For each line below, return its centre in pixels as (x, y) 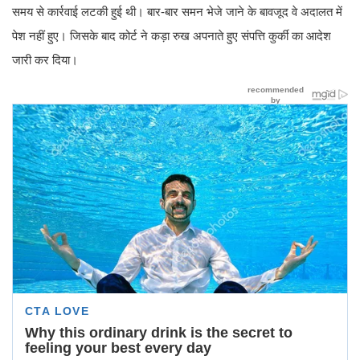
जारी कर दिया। (45, 60)
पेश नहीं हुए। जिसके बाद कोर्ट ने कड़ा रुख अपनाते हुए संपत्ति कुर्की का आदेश (172, 36)
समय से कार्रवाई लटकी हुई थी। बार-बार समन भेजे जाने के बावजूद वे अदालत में (177, 12)
